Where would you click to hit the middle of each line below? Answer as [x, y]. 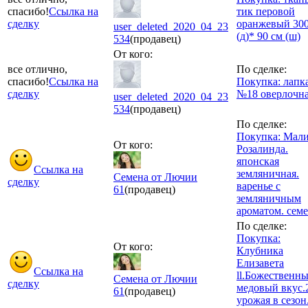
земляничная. [268, 173]
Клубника [260, 250]
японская [258, 161]
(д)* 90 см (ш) [268, 36]
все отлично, [37, 69]
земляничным [269, 198]
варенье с [258, 186]
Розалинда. [262, 148]
